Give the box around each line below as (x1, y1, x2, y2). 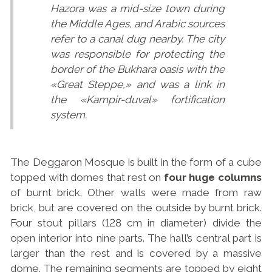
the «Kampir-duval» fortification (50, 93, 225, 106)
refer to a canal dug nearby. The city (50, 33, 225, 46)
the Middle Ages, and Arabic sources (50, 18, 225, 30)
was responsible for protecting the (50, 48, 225, 61)
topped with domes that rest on (10, 171, 164, 183)
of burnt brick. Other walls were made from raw (10, 186, 262, 199)
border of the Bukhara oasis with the (50, 63, 225, 76)
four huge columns (163, 171, 262, 183)
